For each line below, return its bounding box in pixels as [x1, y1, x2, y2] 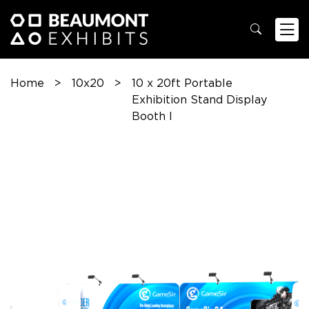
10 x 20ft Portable [132, 77, 232, 90]
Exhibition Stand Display [132, 93, 267, 106]
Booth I [132, 110, 172, 123]
